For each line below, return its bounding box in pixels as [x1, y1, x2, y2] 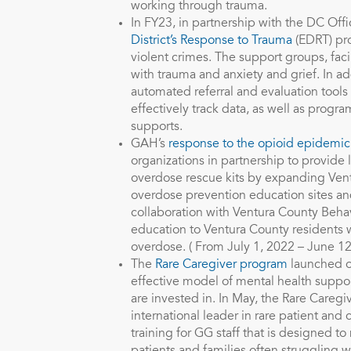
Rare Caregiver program [152, 259, 288, 271]
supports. [131, 121, 183, 133]
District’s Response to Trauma [131, 34, 292, 47]
